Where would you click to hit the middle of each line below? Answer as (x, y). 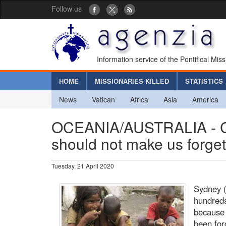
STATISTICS (204, 81)
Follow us (67, 9)
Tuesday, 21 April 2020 (83, 165)
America (205, 99)
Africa (139, 99)
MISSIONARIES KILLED (132, 81)
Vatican (103, 99)
